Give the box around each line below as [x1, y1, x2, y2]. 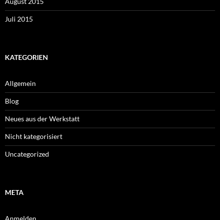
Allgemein [5, 79, 36, 88]
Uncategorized [5, 150, 49, 159]
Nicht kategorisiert [5, 132, 62, 141]
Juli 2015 [5, 15, 33, 24]
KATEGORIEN [5, 53, 48, 62]
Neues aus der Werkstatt [5, 114, 80, 123]
